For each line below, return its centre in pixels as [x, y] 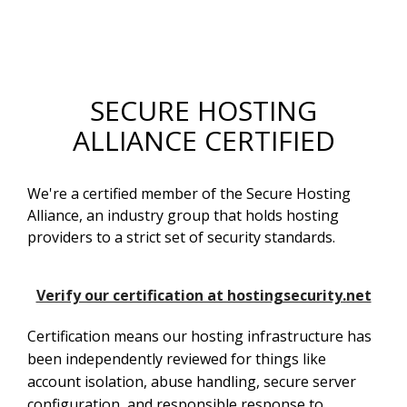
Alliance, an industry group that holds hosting [183, 216]
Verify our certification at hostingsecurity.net [203, 296]
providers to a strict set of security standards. [181, 238]
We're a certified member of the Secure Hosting [189, 194]
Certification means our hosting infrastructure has [199, 337]
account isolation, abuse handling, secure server [192, 382]
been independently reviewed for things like [177, 359]
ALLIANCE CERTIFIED [203, 141]
